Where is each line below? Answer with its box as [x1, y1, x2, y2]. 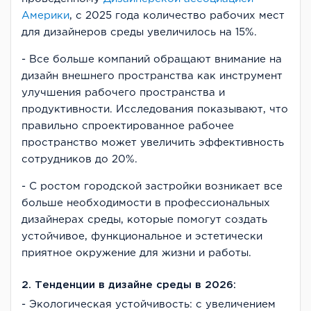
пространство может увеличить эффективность [22, 137, 284, 147]
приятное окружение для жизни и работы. [22, 248, 251, 258]
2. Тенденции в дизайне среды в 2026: [22, 280, 236, 289]
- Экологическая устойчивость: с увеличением [22, 299, 276, 309]
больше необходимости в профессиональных [22, 198, 270, 208]
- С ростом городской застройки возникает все [22, 181, 283, 191]
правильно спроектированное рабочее [22, 121, 234, 131]
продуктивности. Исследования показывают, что [22, 104, 288, 114]
